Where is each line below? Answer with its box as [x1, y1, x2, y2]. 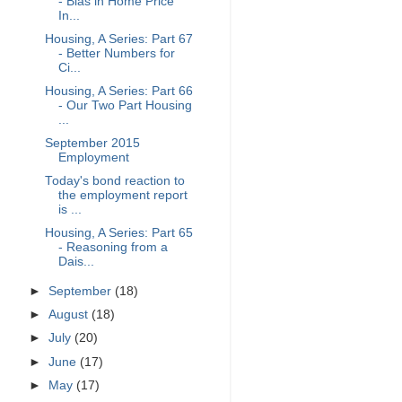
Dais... [57, 255, 94, 269]
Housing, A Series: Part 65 [44, 226, 193, 240]
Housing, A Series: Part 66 [44, 83, 193, 98]
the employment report [57, 188, 188, 203]
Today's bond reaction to [44, 174, 185, 188]
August [48, 308, 92, 322]
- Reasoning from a [57, 240, 168, 255]
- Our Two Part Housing [57, 98, 192, 112]
